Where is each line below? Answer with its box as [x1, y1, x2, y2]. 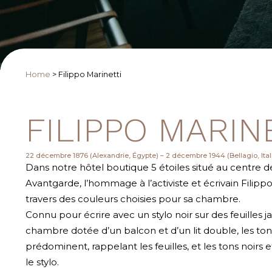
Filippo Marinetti [58, 70, 121, 79]
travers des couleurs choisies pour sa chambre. [25, 193, 240, 205]
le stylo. [25, 256, 59, 268]
